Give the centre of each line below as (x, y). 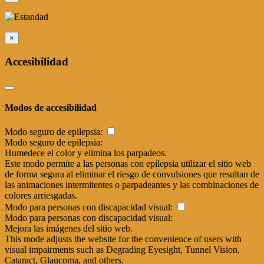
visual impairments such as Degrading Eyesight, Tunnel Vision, (122, 250)
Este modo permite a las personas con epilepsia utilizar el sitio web (128, 164)
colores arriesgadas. (41, 196)
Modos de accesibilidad (51, 108)
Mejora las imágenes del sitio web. (69, 229)
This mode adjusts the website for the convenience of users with (123, 239)
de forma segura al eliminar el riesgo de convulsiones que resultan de (132, 174)
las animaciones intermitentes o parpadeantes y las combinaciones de (132, 185)
